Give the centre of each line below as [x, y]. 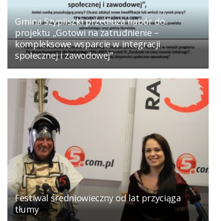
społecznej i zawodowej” [64, 55]
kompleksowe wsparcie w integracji [88, 44]
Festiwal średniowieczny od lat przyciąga [98, 198]
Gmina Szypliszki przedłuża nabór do [90, 21]
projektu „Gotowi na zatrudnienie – [87, 33]
